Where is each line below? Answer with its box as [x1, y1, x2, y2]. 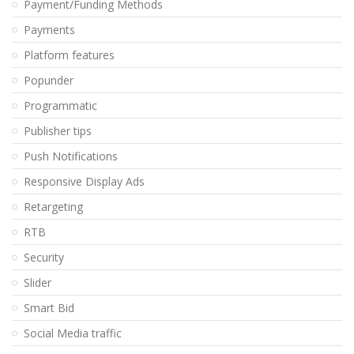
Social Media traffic [24, 326, 122, 341]
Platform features [24, 47, 115, 63]
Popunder [24, 73, 73, 88]
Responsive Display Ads [24, 174, 145, 190]
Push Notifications [24, 149, 118, 164]
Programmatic [24, 98, 97, 114]
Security [24, 250, 64, 265]
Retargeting [24, 199, 83, 215]
